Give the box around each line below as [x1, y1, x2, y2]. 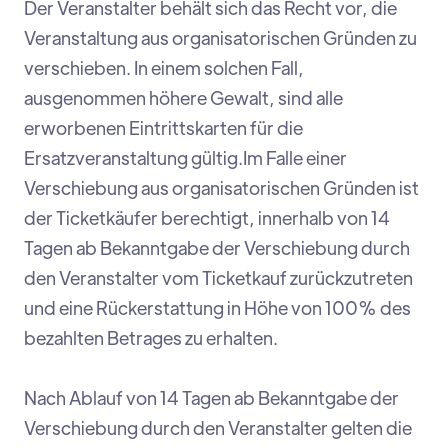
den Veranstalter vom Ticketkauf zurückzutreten [24, 266, 413, 290]
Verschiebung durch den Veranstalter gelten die [24, 416, 412, 440]
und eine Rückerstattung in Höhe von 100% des [24, 296, 411, 320]
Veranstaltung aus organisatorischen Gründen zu [24, 26, 417, 50]
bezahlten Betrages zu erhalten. [24, 326, 278, 350]
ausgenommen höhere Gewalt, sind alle [24, 86, 343, 110]
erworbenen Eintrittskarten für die [24, 116, 303, 140]
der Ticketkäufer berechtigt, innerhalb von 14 [24, 206, 390, 230]
